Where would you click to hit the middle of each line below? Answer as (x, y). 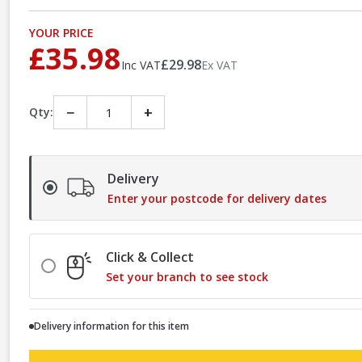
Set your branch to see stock (187, 276)
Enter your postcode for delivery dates (217, 198)
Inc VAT (141, 65)
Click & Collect (150, 257)
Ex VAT (219, 65)
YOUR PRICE (61, 32)
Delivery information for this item (112, 326)
